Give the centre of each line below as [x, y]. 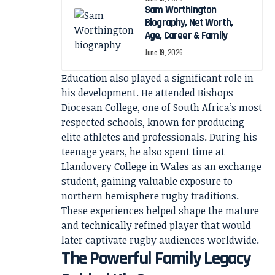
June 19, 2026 [164, 52]
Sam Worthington [181, 10]
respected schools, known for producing [153, 122]
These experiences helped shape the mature [160, 211]
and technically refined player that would [156, 225]
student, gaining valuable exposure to [147, 181]
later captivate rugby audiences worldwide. [160, 240]
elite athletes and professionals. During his [159, 137]
